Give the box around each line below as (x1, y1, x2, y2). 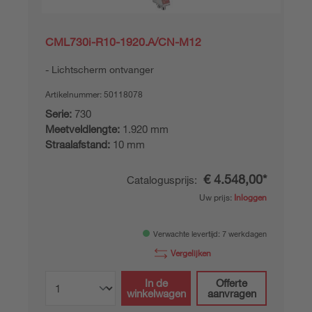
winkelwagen (126, 287, 186, 299)
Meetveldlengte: (45, 123, 120, 135)
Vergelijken (171, 247, 211, 258)
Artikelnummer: (45, 88, 104, 100)
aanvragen (207, 287, 256, 299)
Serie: (45, 107, 72, 120)
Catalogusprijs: (127, 173, 200, 186)
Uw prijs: (199, 192, 234, 203)
